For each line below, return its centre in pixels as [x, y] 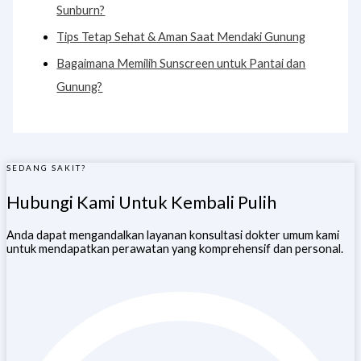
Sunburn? [81, 10]
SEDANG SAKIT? [46, 167]
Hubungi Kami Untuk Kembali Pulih [141, 201]
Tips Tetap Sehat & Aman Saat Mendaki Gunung [181, 37]
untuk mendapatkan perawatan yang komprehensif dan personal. [175, 248]
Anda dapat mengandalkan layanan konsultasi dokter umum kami [173, 234]
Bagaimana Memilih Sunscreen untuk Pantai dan [181, 63]
